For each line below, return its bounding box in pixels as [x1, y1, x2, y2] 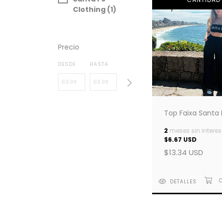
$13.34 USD [164, 147, 203, 158]
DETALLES [170, 177, 197, 185]
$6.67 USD [164, 135, 197, 144]
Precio [58, 42, 79, 52]
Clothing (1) [73, 4, 116, 14]
